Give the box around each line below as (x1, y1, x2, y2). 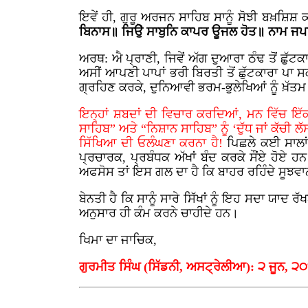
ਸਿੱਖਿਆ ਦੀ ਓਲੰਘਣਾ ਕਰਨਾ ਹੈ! (79, 136, 228, 150)
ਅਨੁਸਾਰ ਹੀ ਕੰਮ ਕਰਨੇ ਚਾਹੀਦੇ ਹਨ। (79, 206, 239, 220)
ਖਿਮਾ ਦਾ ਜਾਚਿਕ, (79, 233, 157, 247)
